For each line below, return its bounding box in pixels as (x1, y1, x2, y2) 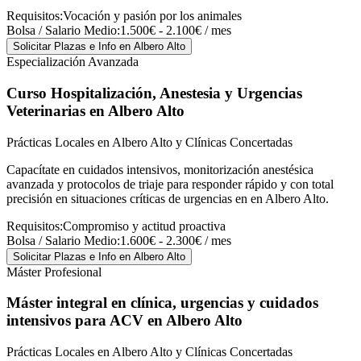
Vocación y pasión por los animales (63, 9, 242, 23)
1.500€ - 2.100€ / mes (120, 23, 231, 38)
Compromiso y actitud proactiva (63, 218, 226, 233)
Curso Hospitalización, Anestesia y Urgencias (6, 84, 302, 102)
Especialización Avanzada (6, 55, 139, 69)
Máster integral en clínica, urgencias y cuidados (6, 294, 318, 312)
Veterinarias (6, 102, 85, 119)
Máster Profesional (6, 264, 102, 279)
